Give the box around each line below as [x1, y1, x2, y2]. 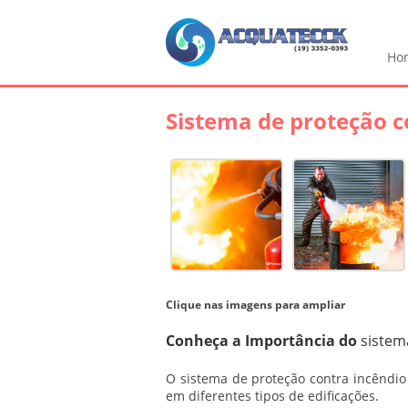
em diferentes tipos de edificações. [166, 387, 379, 404]
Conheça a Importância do [166, 331, 361, 351]
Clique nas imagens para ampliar [166, 297, 345, 312]
